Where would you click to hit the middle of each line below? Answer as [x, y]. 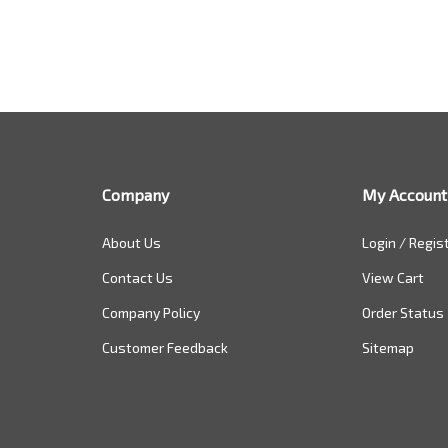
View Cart [392, 277]
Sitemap [387, 347]
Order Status [402, 312]
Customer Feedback [165, 347]
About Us [131, 242]
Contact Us [137, 277]
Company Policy [151, 312]
